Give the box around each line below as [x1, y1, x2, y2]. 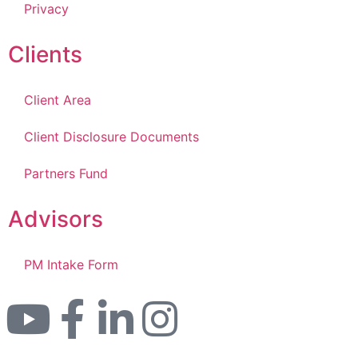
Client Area [24, 91, 91, 108]
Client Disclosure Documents [24, 128, 199, 145]
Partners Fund [24, 165, 108, 181]
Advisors [8, 205, 103, 233]
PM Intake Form [24, 256, 118, 272]
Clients [8, 40, 82, 68]
